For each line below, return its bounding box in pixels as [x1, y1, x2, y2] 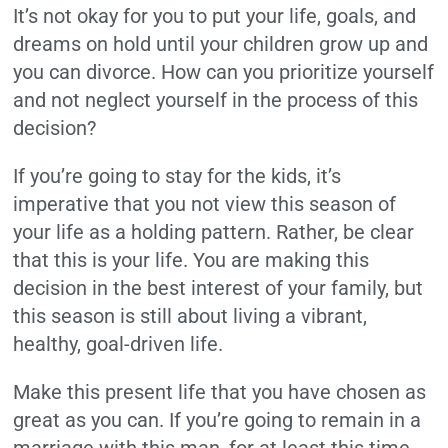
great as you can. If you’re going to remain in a [13, 408, 422, 433]
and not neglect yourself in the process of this [13, 88, 419, 113]
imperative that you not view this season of [13, 192, 397, 217]
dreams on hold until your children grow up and [13, 32, 429, 57]
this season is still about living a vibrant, [13, 304, 368, 329]
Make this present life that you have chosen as [13, 380, 427, 405]
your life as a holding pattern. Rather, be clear [13, 220, 415, 245]
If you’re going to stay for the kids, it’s [13, 164, 342, 189]
